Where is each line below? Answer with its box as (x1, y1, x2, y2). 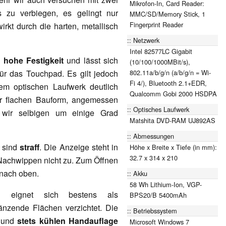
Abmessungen (133, 131, 174, 141)
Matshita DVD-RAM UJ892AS (130, 115, 215, 125)
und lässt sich (64, 54, 119, 66)
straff (20, 141, 40, 153)
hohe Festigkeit (3, 54, 64, 66)
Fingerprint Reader (130, 19, 183, 29)
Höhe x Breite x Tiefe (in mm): (130, 142, 217, 152)
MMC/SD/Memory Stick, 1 (130, 9, 205, 19)
